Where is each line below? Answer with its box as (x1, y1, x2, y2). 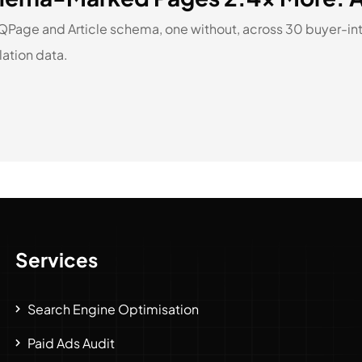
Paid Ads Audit (27, 334, 116, 351)
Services (15, 246, 99, 271)
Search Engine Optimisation (27, 300, 200, 318)
